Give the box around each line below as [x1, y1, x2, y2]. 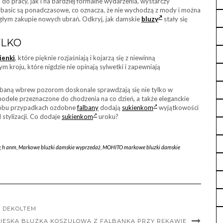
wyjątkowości [157, 104, 199, 111]
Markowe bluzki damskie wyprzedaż [18, 144, 101, 150]
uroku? [97, 112, 118, 120]
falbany [77, 104, 99, 111]
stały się [162, 15, 188, 23]
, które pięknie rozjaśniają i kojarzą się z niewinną [15, 54, 155, 62]
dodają [99, 104, 122, 111]
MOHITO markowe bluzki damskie [102, 144, 180, 150]
